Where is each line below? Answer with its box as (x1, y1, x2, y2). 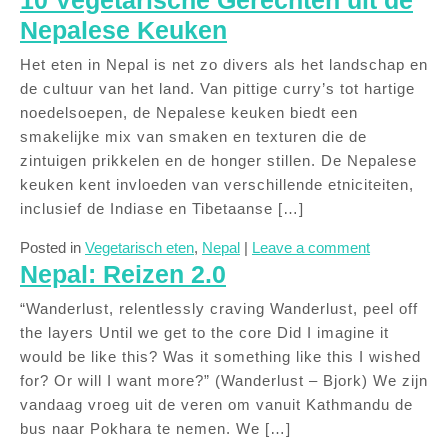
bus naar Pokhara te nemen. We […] (20, 420, 291, 437)
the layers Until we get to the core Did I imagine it (20, 324, 389, 341)
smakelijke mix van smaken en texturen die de (20, 128, 367, 145)
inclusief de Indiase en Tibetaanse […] (20, 200, 304, 217)
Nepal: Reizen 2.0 (20, 260, 226, 288)
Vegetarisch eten (85, 239, 194, 256)
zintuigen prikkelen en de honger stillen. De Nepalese (20, 152, 417, 169)
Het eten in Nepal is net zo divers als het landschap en (20, 56, 428, 73)
